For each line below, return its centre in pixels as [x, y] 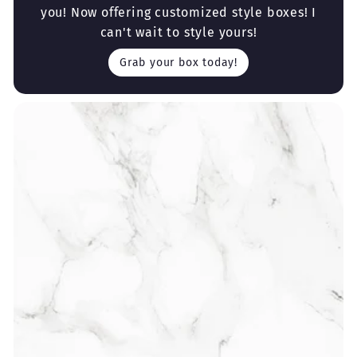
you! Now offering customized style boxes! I [178, 12]
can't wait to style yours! [178, 32]
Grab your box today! [178, 62]
